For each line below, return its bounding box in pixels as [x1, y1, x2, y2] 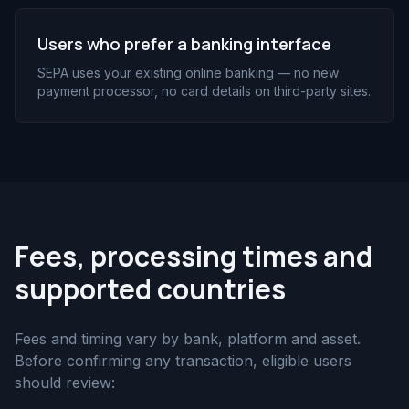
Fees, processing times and [15, 237, 372, 275]
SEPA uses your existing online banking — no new [37, 65, 339, 80]
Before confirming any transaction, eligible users [15, 351, 351, 370]
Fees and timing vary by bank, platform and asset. [15, 330, 361, 348]
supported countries [15, 270, 286, 308]
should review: [15, 373, 115, 392]
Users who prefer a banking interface [37, 33, 331, 55]
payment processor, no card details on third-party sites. [37, 83, 371, 99]
